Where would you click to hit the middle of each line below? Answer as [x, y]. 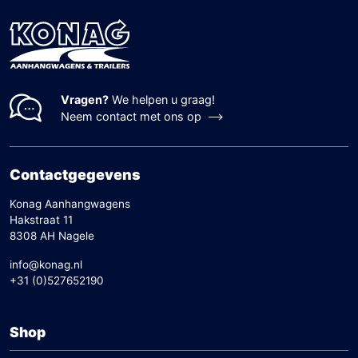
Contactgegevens [75, 175]
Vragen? [85, 100]
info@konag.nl [46, 265]
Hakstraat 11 [41, 220]
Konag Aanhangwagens [70, 204]
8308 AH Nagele [52, 236]
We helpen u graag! [162, 100]
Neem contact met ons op [131, 117]
